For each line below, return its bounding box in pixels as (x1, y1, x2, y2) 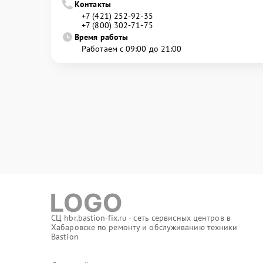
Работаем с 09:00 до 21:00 (82, 43, 182, 54)
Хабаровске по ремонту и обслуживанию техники (51, 222, 238, 232)
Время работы (75, 31, 129, 42)
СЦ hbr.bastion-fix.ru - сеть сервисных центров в (51, 213, 231, 223)
